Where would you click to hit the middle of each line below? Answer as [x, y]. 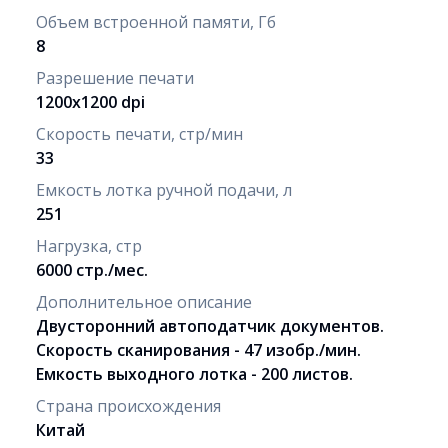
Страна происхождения [128, 405]
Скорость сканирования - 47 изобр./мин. [198, 349]
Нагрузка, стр [89, 245]
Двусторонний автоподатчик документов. [210, 325]
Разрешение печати [115, 77]
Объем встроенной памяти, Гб [156, 21]
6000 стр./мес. [92, 269]
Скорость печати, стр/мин [139, 133]
